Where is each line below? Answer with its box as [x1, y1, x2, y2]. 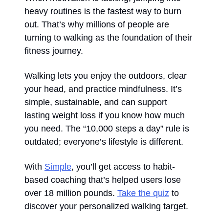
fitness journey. [24, 45, 83, 56]
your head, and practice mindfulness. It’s [24, 84, 182, 94]
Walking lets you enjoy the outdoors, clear [24, 70, 187, 81]
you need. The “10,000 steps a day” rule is [24, 123, 189, 133]
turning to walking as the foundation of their [24, 32, 192, 43]
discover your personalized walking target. [24, 201, 188, 211]
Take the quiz [117, 188, 169, 198]
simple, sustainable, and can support [24, 97, 167, 107]
